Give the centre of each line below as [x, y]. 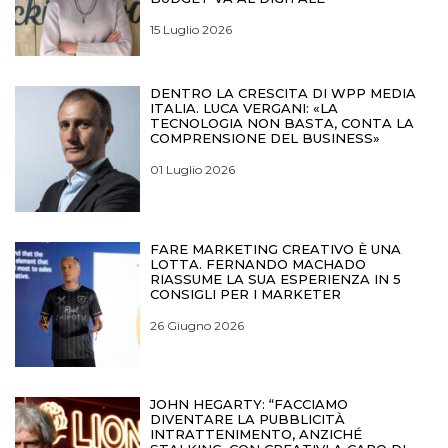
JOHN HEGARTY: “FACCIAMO [249, 404]
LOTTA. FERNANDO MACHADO [258, 263]
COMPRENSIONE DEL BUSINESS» [265, 138]
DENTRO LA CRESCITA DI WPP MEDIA [283, 93]
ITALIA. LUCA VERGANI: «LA [244, 108]
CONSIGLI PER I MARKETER [246, 293]
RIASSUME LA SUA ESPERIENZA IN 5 [276, 278]
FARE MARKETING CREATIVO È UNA [276, 248]
